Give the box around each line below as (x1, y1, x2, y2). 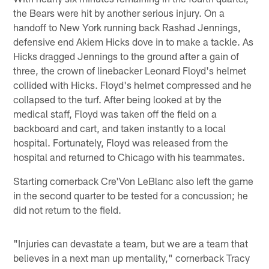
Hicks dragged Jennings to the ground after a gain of (13, 50, 240, 62)
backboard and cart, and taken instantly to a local (13, 122, 226, 134)
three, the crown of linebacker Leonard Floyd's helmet (13, 64, 247, 77)
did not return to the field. (13, 204, 122, 216)
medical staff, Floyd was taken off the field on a (13, 107, 217, 120)
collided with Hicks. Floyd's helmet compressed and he (13, 79, 252, 91)
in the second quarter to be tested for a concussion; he (13, 189, 249, 202)
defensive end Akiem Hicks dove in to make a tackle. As (13, 35, 254, 48)
